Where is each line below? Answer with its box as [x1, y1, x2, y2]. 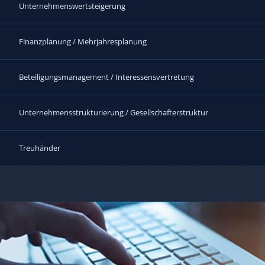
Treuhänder [18, 142, 60, 153]
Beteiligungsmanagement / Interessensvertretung [18, 71, 194, 82]
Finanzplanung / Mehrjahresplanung [18, 35, 147, 47]
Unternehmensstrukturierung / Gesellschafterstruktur [18, 106, 208, 118]
